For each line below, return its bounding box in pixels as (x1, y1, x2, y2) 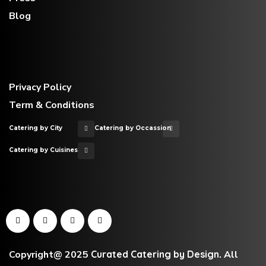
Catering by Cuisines (9, 145, 78, 154)
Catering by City (9, 123, 62, 132)
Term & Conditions (9, 98, 94, 112)
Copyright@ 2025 (9, 248, 91, 261)
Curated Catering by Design (91, 248, 219, 260)
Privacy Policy (9, 80, 71, 94)
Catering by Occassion (94, 123, 171, 132)
